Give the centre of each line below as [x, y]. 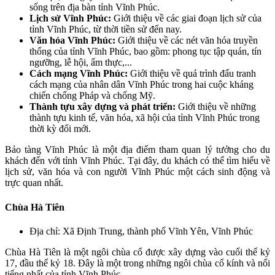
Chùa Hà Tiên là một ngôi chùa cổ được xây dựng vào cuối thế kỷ [137, 252]
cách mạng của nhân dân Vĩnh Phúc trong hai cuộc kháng [141, 85]
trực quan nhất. [34, 183]
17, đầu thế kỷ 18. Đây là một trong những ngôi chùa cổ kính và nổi [137, 263]
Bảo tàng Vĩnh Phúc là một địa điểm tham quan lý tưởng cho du [137, 150]
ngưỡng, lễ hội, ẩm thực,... [81, 63]
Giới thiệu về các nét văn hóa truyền [187, 41]
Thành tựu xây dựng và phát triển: [103, 107]
